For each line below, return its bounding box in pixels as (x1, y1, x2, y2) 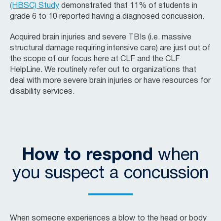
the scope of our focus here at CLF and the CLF (10, 55, 180, 63)
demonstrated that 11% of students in (59, 2, 197, 9)
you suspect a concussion (12, 165, 209, 182)
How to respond (22, 147, 153, 163)
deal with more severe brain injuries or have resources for (10, 77, 211, 84)
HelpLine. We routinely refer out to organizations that (10, 66, 196, 74)
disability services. (10, 88, 74, 95)
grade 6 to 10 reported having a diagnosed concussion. (10, 13, 204, 20)
